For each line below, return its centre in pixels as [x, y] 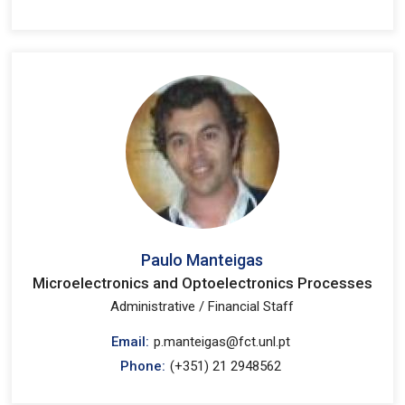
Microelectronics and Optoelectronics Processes [202, 283]
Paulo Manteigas [202, 260]
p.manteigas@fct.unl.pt [222, 342]
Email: [131, 342]
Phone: [143, 366]
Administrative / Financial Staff [202, 306]
